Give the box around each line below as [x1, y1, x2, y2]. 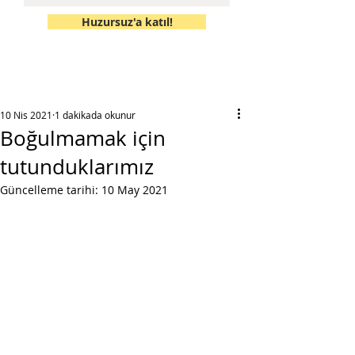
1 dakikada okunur [55, 109, 136, 121]
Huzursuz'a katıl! [81, 14, 173, 29]
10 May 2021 [101, 182, 168, 197]
